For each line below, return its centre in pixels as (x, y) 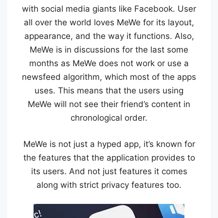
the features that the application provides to (109, 157)
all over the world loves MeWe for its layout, (109, 22)
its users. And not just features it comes (109, 171)
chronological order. (109, 118)
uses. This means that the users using (109, 91)
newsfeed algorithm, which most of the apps (109, 77)
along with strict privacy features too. (109, 185)
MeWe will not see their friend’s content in (109, 104)
